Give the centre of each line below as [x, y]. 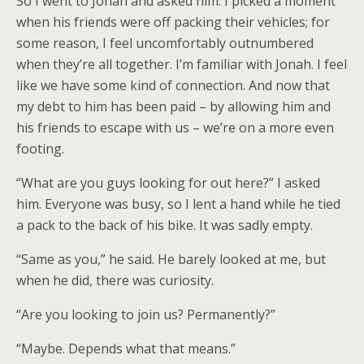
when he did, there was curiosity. [115, 280]
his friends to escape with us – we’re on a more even [175, 128]
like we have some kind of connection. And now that [173, 85]
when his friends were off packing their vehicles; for [173, 22]
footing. [40, 149]
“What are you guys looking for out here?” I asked [168, 183]
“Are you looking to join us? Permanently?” [146, 314]
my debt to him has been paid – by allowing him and [173, 106]
